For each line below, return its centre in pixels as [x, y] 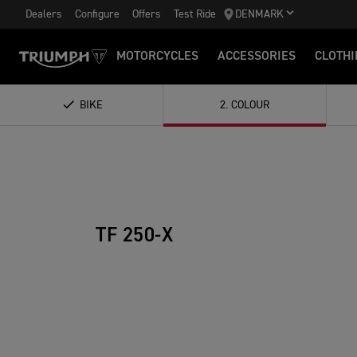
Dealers [44, 14]
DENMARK [259, 14]
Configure [97, 14]
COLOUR [250, 105]
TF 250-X [134, 236]
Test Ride [195, 14]
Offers [147, 14]
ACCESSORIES [257, 57]
